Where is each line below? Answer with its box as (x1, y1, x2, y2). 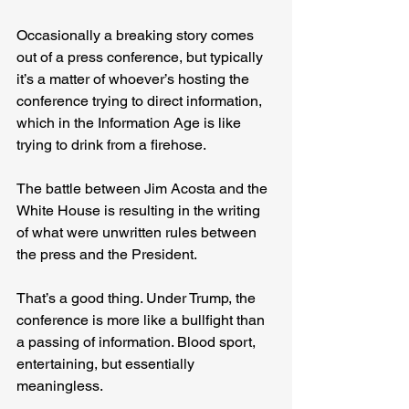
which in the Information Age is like (16, 114, 245, 132)
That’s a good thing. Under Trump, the (16, 289, 259, 308)
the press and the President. (16, 246, 197, 264)
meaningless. (16, 377, 103, 395)
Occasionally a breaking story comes (16, 26, 257, 45)
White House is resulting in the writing (16, 202, 264, 220)
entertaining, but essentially (16, 355, 198, 373)
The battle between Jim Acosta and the (16, 180, 271, 198)
